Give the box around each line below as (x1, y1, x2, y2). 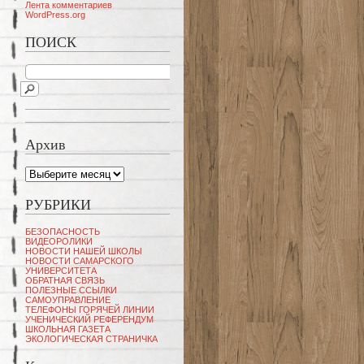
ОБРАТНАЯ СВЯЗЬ (25, 275, 105, 286)
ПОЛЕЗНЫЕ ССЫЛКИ (25, 285, 117, 296)
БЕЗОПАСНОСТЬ (25, 227, 100, 237)
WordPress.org (25, 9, 85, 19)
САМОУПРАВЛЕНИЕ (25, 295, 110, 305)
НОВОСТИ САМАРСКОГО (25, 256, 134, 266)
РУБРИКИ (25, 194, 91, 214)
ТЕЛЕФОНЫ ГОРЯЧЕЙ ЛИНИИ (25, 305, 154, 315)
